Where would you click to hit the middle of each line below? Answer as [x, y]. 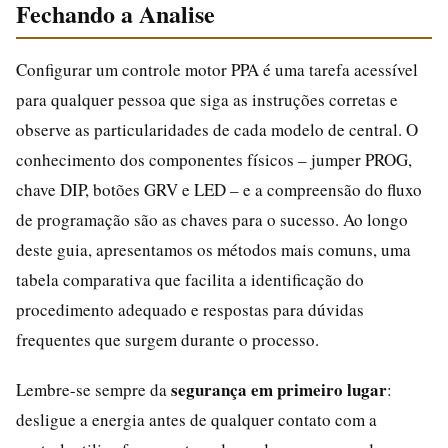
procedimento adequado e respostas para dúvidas [190, 309]
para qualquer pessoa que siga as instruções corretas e [207, 99]
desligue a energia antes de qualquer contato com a [196, 419]
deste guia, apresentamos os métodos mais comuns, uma [213, 249]
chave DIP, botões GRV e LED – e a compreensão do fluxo [219, 189]
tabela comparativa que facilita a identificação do [190, 279]
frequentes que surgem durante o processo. [167, 339]
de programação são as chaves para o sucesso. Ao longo [212, 219]
